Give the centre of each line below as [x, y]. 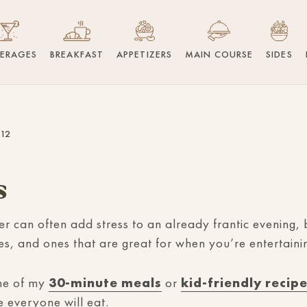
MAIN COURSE [219, 54]
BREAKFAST [77, 54]
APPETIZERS [145, 54]
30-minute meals [105, 283]
